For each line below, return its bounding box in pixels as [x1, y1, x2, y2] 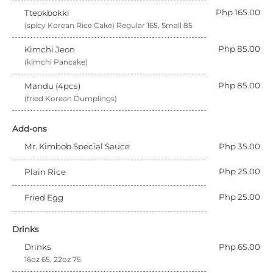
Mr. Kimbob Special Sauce [24, 141, 130, 151]
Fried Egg [24, 193, 63, 202]
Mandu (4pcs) [24, 81, 80, 91]
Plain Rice [24, 167, 66, 177]
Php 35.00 [219, 141, 260, 151]
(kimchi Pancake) [24, 57, 88, 66]
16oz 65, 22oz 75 [24, 255, 81, 264]
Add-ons [12, 124, 47, 133]
